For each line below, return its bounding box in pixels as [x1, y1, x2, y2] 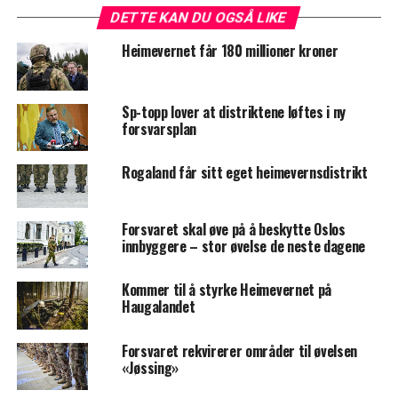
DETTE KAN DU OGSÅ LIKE [109, 9, 290, 27]
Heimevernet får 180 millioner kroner [121, 40, 338, 62]
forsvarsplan [121, 117, 197, 139]
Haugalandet [121, 296, 195, 318]
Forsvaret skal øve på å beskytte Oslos [121, 219, 346, 241]
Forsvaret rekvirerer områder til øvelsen [121, 339, 358, 362]
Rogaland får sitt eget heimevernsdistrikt [121, 162, 368, 183]
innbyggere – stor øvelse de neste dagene [121, 235, 366, 258]
